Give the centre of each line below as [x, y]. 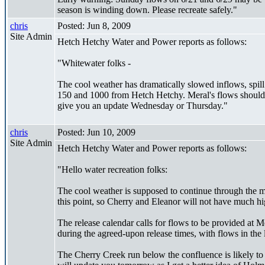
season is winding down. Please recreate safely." [147, 9]
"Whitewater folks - [94, 63]
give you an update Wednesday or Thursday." [143, 105]
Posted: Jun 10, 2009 [96, 132]
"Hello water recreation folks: [112, 169]
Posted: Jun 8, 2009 [94, 25]
